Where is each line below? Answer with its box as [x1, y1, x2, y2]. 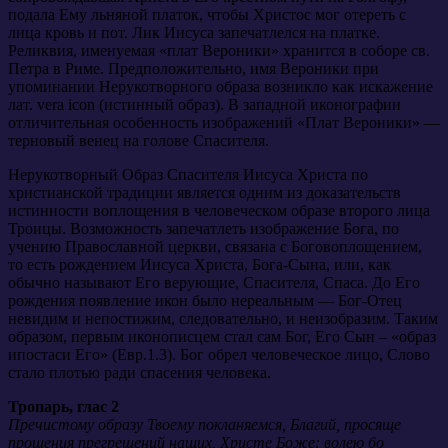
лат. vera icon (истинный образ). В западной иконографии [8, 95, 401, 113]
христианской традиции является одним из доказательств [8, 183, 401, 201]
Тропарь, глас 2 [8, 397, 119, 415]
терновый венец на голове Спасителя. [8, 131, 269, 149]
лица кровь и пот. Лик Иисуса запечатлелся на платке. [8, 23, 380, 41]
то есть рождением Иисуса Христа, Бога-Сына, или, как [8, 255, 391, 273]
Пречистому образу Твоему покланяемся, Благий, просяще [8, 415, 401, 433]
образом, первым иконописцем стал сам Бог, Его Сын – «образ [8, 327, 436, 345]
